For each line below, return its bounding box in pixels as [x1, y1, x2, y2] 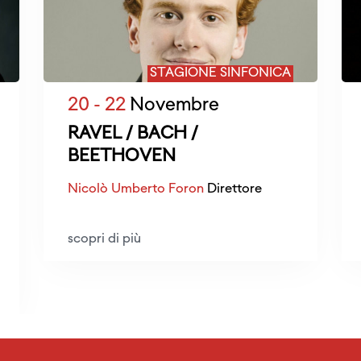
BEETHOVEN [68, 148, 176, 165]
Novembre [126, 97, 219, 114]
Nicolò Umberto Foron [68, 183, 204, 196]
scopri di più [68, 233, 141, 246]
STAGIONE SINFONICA [150, 67, 291, 80]
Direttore [204, 183, 262, 196]
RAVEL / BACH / [68, 126, 198, 143]
